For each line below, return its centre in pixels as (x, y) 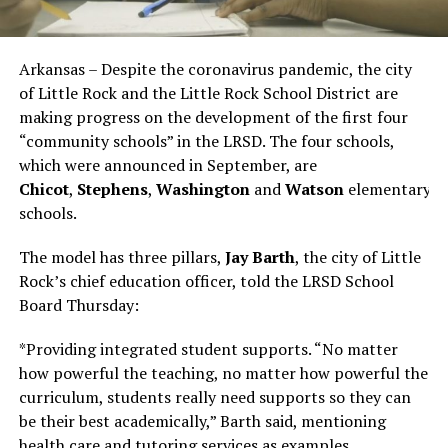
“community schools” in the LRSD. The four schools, (206, 141)
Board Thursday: (78, 305)
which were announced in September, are (167, 165)
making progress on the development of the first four (213, 117)
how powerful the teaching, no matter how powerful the (223, 373)
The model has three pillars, (121, 257)
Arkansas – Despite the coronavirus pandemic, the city (215, 69)
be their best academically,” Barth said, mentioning (202, 421)
